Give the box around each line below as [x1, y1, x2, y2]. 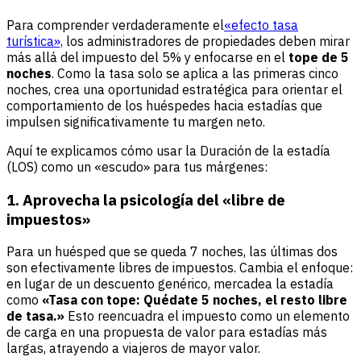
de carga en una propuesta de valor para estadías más [6, 324, 327, 341]
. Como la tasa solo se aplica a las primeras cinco [52, 64, 338, 81]
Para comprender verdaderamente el [6, 16, 224, 33]
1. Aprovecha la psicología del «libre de [6, 189, 285, 210]
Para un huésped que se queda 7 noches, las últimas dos [6, 243, 338, 260]
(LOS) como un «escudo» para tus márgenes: [6, 158, 268, 175]
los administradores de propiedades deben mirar [63, 32, 350, 49]
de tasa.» [6, 308, 64, 325]
